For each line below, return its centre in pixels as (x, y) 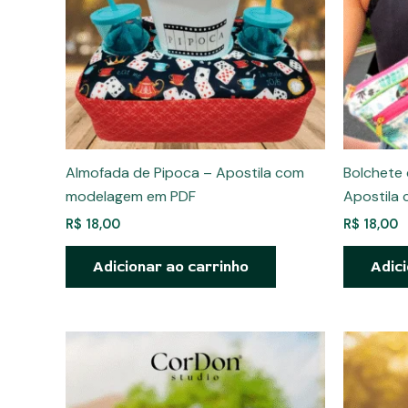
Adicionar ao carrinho (171, 267)
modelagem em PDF (131, 197)
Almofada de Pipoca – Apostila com (185, 173)
